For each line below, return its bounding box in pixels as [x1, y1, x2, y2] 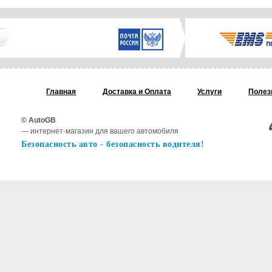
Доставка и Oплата [102, 87, 171, 96]
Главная [46, 87, 76, 96]
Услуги [197, 87, 222, 96]
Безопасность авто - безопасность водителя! [21, 140, 204, 149]
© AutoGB [21, 116, 56, 124]
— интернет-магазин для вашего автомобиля [21, 127, 178, 135]
